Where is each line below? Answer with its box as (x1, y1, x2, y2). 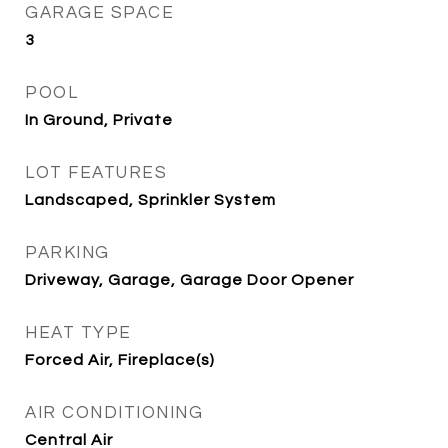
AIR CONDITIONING (25, 404, 203, 422)
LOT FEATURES (25, 164, 167, 182)
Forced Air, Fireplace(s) (25, 352, 215, 368)
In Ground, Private (25, 112, 173, 128)
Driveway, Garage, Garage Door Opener (25, 272, 354, 288)
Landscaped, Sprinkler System (25, 192, 276, 208)
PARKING (25, 244, 110, 262)
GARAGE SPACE (25, 4, 174, 22)
